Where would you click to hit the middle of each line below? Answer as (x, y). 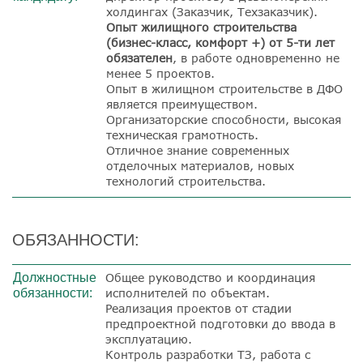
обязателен (139, 58)
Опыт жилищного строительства (201, 27)
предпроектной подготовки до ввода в (220, 323)
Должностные (55, 277)
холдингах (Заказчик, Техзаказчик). (212, 11)
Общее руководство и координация (210, 277)
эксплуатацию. (149, 339)
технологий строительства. (186, 181)
